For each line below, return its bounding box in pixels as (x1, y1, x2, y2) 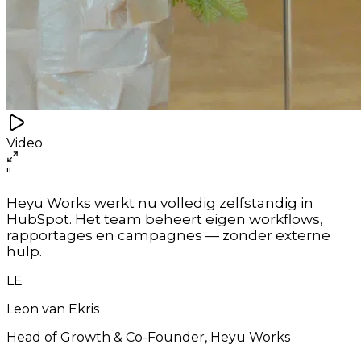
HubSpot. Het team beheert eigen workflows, (6, 210, 323, 227)
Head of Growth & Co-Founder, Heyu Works (6, 329, 290, 345)
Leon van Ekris (6, 301, 99, 317)
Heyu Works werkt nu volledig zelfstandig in (6, 194, 313, 211)
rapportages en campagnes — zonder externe (6, 226, 330, 243)
